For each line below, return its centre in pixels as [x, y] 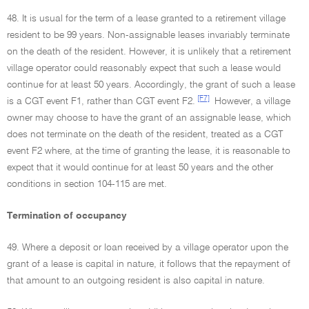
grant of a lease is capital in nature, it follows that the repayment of [149, 264]
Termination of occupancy [67, 216]
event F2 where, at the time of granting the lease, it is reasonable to [149, 151]
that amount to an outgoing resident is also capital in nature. [136, 281]
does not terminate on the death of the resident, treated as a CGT [145, 134]
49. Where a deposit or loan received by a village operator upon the [148, 248]
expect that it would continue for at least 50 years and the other [140, 168]
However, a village [251, 101]
